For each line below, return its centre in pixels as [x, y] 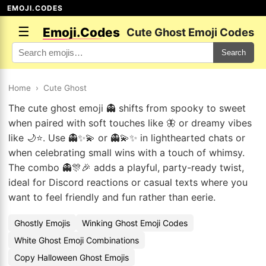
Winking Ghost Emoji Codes [135, 223]
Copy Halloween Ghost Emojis [72, 257]
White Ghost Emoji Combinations [77, 240]
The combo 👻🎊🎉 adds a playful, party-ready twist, [126, 167]
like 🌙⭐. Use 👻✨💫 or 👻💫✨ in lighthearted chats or [127, 138]
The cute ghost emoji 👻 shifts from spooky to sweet [127, 108]
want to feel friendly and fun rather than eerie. [112, 197]
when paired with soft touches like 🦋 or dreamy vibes [130, 123]
